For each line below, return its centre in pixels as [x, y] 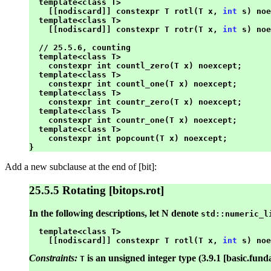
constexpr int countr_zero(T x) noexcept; [135, 102]
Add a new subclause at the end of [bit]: [81, 166]
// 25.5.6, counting [80, 47]
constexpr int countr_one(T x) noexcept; [133, 120]
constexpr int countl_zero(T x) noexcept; [135, 65]
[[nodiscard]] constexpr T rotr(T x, [126, 29]
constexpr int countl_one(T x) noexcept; [133, 83]
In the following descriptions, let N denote [115, 214]
